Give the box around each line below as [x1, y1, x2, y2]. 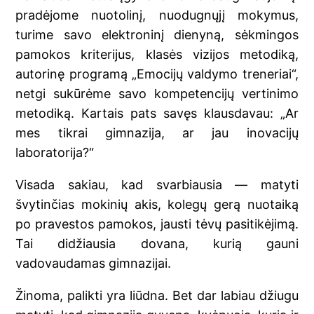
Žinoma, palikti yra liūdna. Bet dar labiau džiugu [15, 288, 299, 303]
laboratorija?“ [15, 145, 95, 161]
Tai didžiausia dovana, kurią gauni [15, 236, 299, 252]
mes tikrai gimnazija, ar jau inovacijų [15, 125, 299, 141]
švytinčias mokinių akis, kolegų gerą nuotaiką [15, 197, 299, 212]
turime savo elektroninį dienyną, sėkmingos [15, 27, 299, 43]
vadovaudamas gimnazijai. [15, 256, 172, 271]
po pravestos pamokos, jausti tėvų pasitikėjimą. [15, 217, 299, 232]
